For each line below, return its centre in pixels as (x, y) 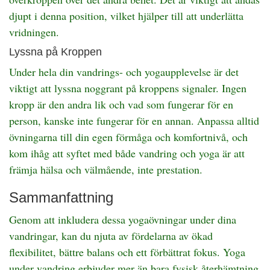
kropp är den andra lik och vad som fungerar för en (121, 104)
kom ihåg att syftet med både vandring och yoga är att (127, 153)
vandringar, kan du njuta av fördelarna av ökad (111, 235)
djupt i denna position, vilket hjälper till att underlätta (126, 15)
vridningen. (34, 32)
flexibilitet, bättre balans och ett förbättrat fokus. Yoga (127, 252)
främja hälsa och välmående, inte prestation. (106, 169)
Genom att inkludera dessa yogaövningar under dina (123, 219)
